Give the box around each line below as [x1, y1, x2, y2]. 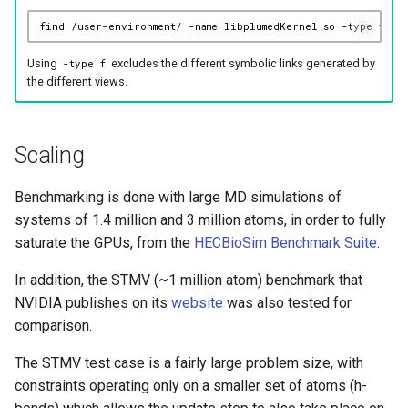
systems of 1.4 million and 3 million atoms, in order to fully [15, 211, 386, 229]
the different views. [26, 74, 127, 88]
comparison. [15, 317, 92, 335]
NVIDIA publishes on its [15, 294, 171, 312]
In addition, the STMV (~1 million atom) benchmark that [15, 271, 362, 290]
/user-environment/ [71, 19, 183, 33]
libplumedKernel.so [224, 19, 336, 33]
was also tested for [223, 294, 352, 312]
